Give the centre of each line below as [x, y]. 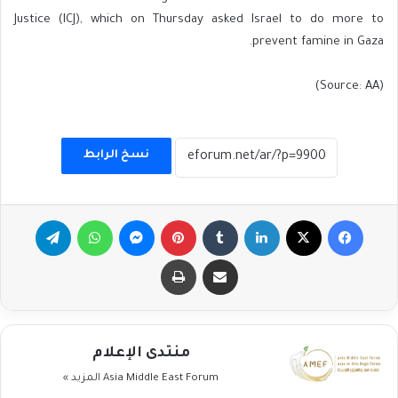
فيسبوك [343, 219]
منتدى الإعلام [141, 353]
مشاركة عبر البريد [226, 258]
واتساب [95, 219]
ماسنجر [136, 219]
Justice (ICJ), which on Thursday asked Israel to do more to [199, 20]
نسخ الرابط [116, 156]
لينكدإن [263, 219]
